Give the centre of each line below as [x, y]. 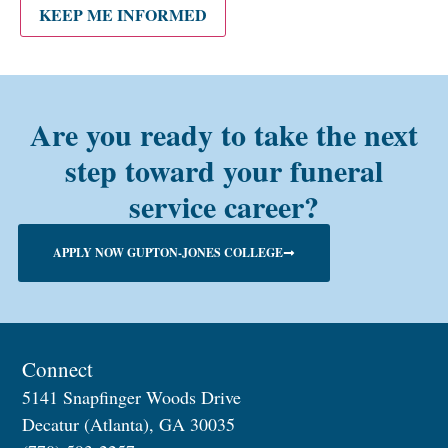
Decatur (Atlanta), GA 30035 [129, 424]
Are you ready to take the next [224, 133]
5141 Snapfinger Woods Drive [132, 397]
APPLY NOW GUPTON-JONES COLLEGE [167, 252]
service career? [224, 205]
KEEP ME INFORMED [123, 14]
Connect [58, 369]
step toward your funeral [224, 169]
